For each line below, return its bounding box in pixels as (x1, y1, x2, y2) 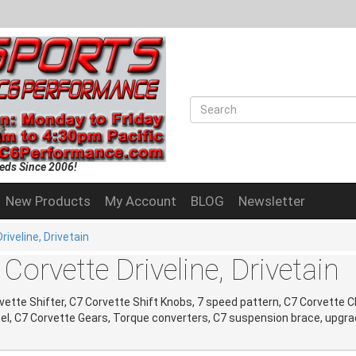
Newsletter (238, 192, 305, 209)
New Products (6, 192, 91, 209)
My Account (105, 192, 176, 209)
